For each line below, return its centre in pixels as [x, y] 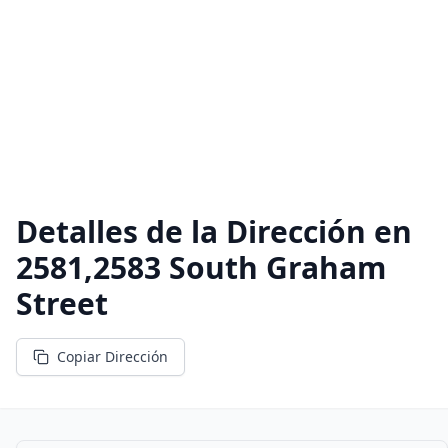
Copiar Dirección [112, 356]
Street [62, 303]
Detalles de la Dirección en [214, 231]
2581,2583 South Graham [201, 267]
